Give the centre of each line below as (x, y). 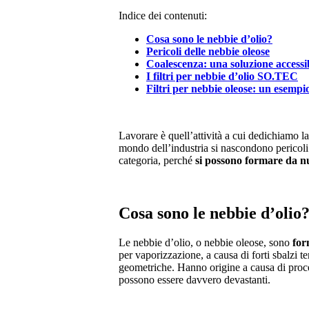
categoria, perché (156, 160)
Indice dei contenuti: (163, 15)
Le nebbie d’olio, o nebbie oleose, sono (204, 242)
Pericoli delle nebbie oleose (208, 51)
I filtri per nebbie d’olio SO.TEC (222, 76)
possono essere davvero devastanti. (195, 279)
